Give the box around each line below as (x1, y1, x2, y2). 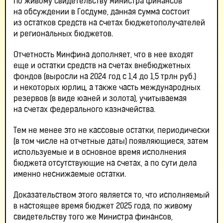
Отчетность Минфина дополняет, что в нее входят (13, 51, 194, 60)
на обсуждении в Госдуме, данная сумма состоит (13, 8, 190, 17)
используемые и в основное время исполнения (13, 149, 186, 157)
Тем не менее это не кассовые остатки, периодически (13, 127, 210, 135)
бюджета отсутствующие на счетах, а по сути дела (13, 160, 197, 168)
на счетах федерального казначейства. (13, 106, 155, 114)
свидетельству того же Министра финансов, (13, 214, 173, 222)
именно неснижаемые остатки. (13, 171, 126, 179)
